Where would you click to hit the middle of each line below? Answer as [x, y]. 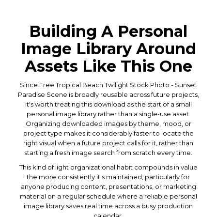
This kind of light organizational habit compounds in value [108, 167]
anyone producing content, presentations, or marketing [108, 186]
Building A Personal [108, 31]
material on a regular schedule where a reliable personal [108, 196]
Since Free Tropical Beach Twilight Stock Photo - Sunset [108, 85]
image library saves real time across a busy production [108, 206]
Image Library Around [108, 48]
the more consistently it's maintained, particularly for [108, 177]
